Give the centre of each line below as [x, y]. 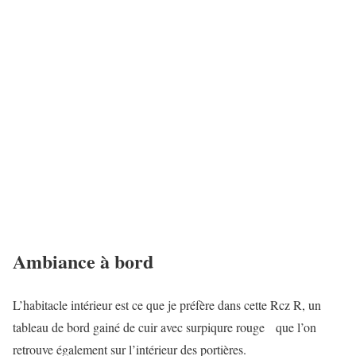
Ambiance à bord [83, 261]
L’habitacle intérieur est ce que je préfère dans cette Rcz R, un [167, 305]
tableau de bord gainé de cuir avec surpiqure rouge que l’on [164, 327]
